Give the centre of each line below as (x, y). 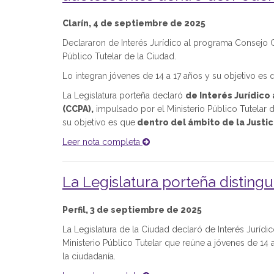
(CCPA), (78, 109)
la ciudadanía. (89, 256)
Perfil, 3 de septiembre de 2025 (132, 210)
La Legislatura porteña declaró (124, 95)
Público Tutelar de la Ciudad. (119, 56)
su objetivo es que (99, 122)
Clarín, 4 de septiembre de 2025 (134, 23)
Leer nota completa (102, 142)
